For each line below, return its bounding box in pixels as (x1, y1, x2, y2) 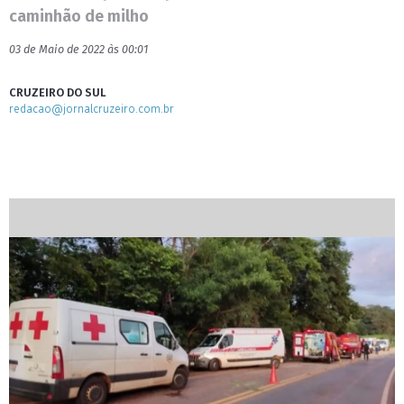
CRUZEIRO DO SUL (9, 86, 106, 99)
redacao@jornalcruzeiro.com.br (9, 102, 174, 115)
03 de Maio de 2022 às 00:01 (9, 42, 148, 56)
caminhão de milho (9, 6, 149, 26)
